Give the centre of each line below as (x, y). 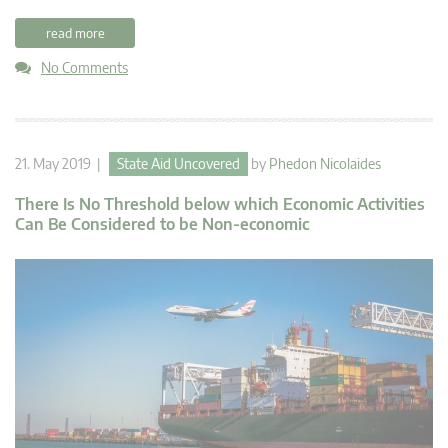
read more (75, 32)
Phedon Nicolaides (325, 163)
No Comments (84, 67)
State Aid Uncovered (178, 163)
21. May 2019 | (62, 163)
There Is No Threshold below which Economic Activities (220, 203)
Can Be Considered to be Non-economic (162, 223)
